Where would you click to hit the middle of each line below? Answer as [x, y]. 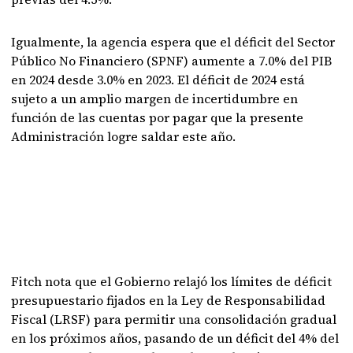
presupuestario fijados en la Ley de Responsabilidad [169, 300]
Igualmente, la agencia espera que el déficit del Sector [173, 42]
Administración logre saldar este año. [125, 136]
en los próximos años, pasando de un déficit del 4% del [175, 338]
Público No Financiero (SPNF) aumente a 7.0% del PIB [172, 61]
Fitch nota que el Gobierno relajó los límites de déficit [172, 281]
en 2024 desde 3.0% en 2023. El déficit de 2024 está [158, 80]
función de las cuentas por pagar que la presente [158, 117]
